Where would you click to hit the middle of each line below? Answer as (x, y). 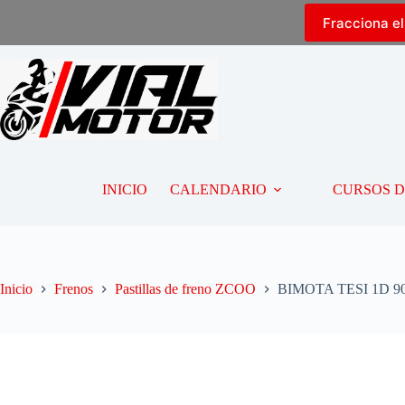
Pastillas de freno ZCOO (185, 289)
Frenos (74, 289)
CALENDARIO (218, 189)
